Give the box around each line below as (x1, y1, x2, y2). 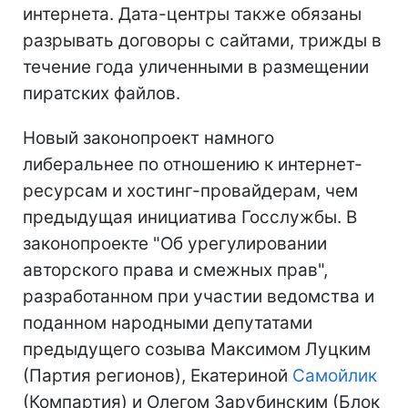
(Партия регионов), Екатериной (23, 364, 292, 386)
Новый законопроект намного (23, 127, 274, 148)
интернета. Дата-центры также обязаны (23, 3, 362, 25)
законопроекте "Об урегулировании (23, 232, 327, 254)
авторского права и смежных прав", (23, 259, 328, 280)
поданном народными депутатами (23, 311, 312, 333)
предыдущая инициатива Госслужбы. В (23, 206, 357, 228)
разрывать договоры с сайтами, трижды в (23, 29, 382, 51)
